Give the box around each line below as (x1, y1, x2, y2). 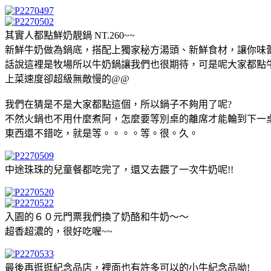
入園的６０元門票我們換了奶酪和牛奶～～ (5, 211, 189, 222)
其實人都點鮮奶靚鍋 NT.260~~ (5, 30, 135, 41)
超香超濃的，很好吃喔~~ (5, 226, 113, 237)
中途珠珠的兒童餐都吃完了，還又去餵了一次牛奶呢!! (5, 164, 233, 175)
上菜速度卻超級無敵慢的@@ (5, 73, 129, 84)
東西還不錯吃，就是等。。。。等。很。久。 (5, 128, 198, 139)
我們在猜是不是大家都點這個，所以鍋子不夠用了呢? (5, 99, 232, 109)
